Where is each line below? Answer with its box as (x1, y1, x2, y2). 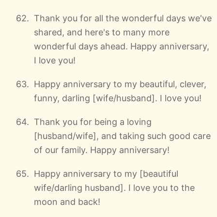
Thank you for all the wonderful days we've (34, 13, 212, 23)
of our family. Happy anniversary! (34, 144, 170, 155)
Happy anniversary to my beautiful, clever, (34, 78, 206, 89)
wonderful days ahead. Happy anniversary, (34, 41, 209, 51)
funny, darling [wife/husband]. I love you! (34, 93, 201, 103)
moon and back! (34, 196, 100, 207)
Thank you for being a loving (34, 116, 152, 127)
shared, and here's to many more (34, 27, 170, 37)
